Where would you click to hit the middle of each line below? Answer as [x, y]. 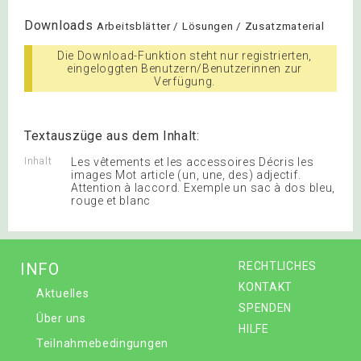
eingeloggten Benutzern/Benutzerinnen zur [185, 68]
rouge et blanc [111, 200]
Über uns [61, 318]
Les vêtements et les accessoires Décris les [193, 162]
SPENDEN [266, 307]
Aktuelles [63, 293]
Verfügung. [185, 81]
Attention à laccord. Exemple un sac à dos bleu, [203, 187]
